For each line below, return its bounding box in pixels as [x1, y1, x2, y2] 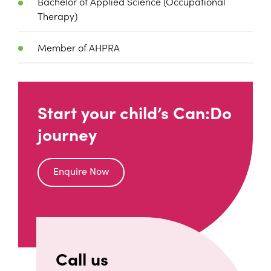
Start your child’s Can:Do [38, 100, 232, 123]
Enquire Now [53, 164, 109, 177]
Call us [56, 246, 113, 270]
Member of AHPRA [38, 40, 120, 54]
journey [38, 122, 97, 145]
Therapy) [38, 9, 77, 23]
